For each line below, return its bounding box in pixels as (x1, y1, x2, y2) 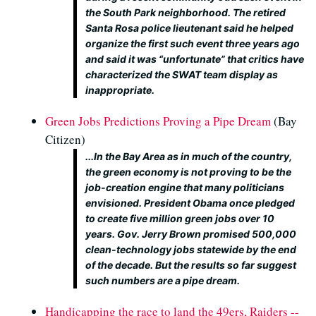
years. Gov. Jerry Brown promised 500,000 (85, 228, 296, 240)
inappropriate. (85, 84, 154, 96)
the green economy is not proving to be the (85, 166, 291, 178)
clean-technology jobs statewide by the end (85, 243, 296, 255)
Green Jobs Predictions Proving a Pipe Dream (45, 113, 271, 129)
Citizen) (45, 131, 85, 147)
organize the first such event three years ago (85, 37, 300, 49)
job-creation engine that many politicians (85, 181, 284, 193)
